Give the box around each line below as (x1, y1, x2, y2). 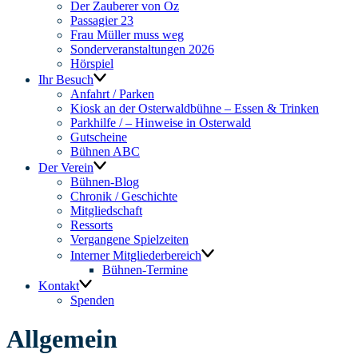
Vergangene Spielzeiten (70, 233, 189, 246)
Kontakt (38, 279, 79, 292)
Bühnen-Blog (70, 175, 139, 189)
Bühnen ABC (70, 145, 140, 158)
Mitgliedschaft (70, 204, 142, 217)
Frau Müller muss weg (70, 28, 184, 42)
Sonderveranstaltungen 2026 (70, 42, 214, 56)
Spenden (70, 293, 114, 307)
